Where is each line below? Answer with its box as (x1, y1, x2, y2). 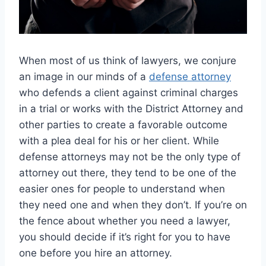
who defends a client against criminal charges (19, 86, 238, 99)
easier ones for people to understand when (19, 182, 225, 195)
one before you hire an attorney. (19, 246, 172, 259)
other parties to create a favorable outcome (19, 118, 227, 131)
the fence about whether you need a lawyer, (19, 214, 230, 227)
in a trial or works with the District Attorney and (19, 102, 243, 115)
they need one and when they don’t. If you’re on (19, 198, 247, 211)
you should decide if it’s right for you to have (19, 230, 230, 243)
